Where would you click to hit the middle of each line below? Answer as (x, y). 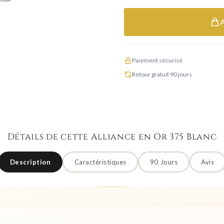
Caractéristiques (100, 162)
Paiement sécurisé (157, 60)
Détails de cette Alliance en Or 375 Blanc (112, 137)
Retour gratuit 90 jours (162, 74)
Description (30, 162)
